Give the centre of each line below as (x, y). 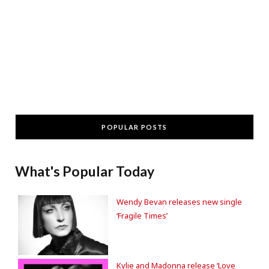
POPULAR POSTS (134, 127)
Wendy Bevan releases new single (179, 201)
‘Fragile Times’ (142, 215)
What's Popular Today (85, 171)
